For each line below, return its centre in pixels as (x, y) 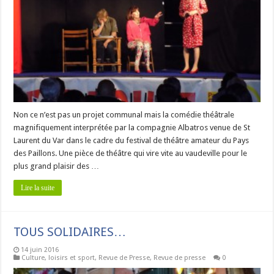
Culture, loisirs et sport (58, 258)
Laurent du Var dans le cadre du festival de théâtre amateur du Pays (131, 141)
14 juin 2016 (40, 250)
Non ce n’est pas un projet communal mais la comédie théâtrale (124, 115)
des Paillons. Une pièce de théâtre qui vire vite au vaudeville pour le (131, 154)
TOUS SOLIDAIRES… (70, 232)
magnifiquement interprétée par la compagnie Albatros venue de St (132, 128)
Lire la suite (38, 188)
